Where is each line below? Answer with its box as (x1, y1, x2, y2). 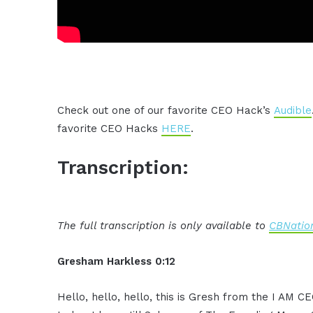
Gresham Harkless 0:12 (57, 254, 176, 268)
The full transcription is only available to (57, 219, 270, 232)
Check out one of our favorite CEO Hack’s (57, 104, 275, 117)
